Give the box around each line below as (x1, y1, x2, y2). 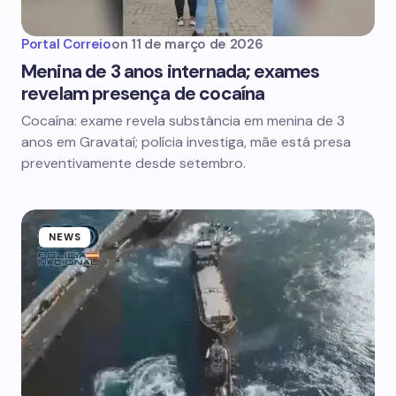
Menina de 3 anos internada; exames (21, 59, 320, 84)
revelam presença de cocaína (21, 81, 265, 106)
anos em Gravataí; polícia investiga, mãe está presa (21, 133, 351, 151)
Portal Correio (21, 35, 111, 53)
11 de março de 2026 (131, 35, 263, 53)
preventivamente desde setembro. (21, 154, 246, 172)
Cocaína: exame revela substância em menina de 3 (21, 111, 345, 130)
